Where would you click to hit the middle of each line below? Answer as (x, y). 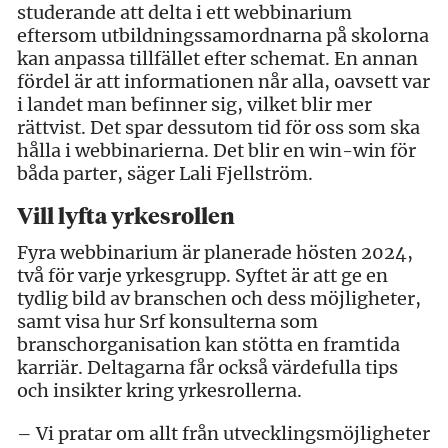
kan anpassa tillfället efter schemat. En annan (217, 58)
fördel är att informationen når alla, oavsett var (223, 81)
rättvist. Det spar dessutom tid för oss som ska (218, 127)
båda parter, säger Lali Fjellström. (167, 173)
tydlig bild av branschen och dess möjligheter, (219, 298)
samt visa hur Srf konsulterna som (167, 321)
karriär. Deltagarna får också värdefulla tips (207, 367)
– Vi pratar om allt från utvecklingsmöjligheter (223, 433)
